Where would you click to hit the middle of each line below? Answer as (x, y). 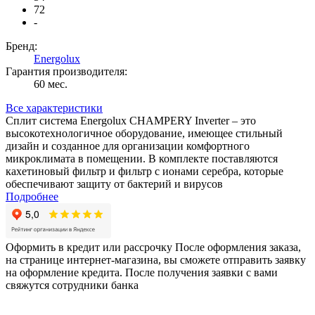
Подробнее (32, 197)
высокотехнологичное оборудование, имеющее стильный (144, 134)
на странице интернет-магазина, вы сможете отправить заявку (156, 260)
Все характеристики (54, 108)
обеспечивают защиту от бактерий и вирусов (114, 184)
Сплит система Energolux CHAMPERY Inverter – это (131, 121)
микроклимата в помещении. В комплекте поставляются (142, 159)
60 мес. (51, 84)
